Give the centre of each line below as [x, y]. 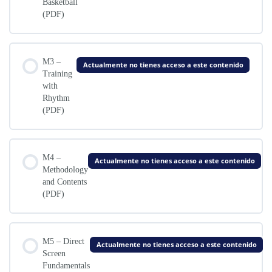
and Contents [65, 182]
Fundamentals [66, 266]
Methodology [65, 170]
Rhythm [56, 98]
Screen [54, 254]
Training [57, 74]
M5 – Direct [63, 242]
